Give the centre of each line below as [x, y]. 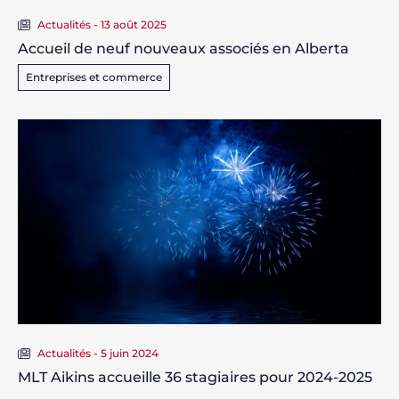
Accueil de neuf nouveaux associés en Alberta [183, 48]
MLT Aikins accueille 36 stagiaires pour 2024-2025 [195, 377]
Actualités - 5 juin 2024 [98, 353]
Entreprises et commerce [94, 77]
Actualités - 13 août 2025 [102, 24]
